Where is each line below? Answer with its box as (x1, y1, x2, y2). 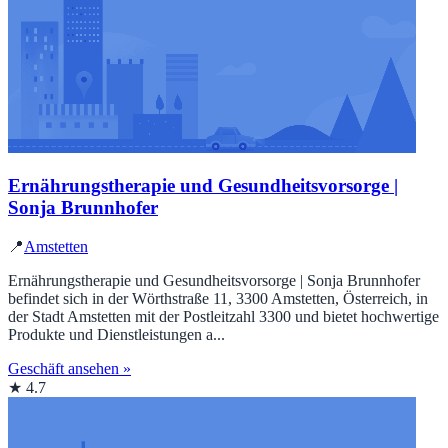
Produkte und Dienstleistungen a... (8, 326, 225, 344)
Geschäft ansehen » (8, 360, 131, 378)
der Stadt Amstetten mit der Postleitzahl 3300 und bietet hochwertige (8, 308, 439, 326)
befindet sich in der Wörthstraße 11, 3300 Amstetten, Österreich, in (8, 290, 428, 308)
